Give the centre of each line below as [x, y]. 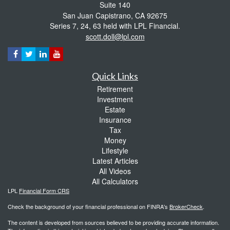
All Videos [115, 171]
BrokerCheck [186, 207]
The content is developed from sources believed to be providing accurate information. [113, 223]
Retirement [115, 89]
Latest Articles [115, 161]
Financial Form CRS [44, 191]
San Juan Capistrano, [98, 16]
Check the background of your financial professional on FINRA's [89, 207]
